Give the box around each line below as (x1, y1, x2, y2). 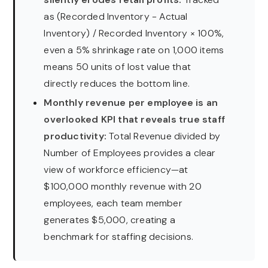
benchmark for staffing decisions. (44, 230, 194, 243)
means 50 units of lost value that (44, 60, 191, 74)
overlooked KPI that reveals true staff (44, 112, 226, 126)
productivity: (44, 129, 107, 142)
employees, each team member (44, 196, 182, 209)
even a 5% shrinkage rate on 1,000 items (44, 44, 224, 57)
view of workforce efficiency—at (44, 163, 188, 176)
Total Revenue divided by (106, 129, 221, 142)
